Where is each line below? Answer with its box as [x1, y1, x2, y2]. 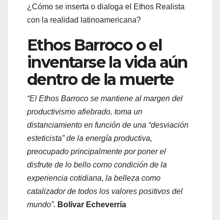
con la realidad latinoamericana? [27, 15, 141, 24]
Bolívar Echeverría [57, 200, 126, 209]
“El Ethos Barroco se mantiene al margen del [27, 94, 183, 103]
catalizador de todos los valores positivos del [27, 187, 183, 195]
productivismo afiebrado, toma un [27, 107, 142, 116]
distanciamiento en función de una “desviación [27, 120, 189, 129]
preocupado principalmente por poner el [27, 147, 166, 156]
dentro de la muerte [27, 69, 174, 89]
